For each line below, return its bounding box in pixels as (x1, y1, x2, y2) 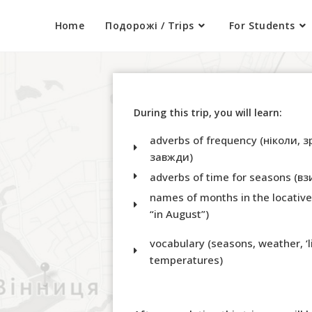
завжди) (149, 150, 193, 164)
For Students (228, 19, 295, 32)
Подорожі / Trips (105, 19, 194, 32)
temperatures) (149, 252, 223, 267)
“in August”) (149, 207, 209, 221)
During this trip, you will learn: (134, 106, 282, 119)
